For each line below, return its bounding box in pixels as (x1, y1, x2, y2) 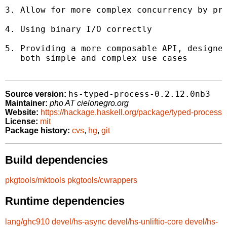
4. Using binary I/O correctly (5, 24, 152, 34)
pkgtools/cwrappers (67, 176, 137, 185)
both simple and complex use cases (5, 53, 187, 63)
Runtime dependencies (5, 194, 125, 207)
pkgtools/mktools (5, 176, 65, 185)
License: (5, 117, 38, 126)
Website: (5, 108, 39, 117)
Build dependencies (5, 153, 108, 166)
